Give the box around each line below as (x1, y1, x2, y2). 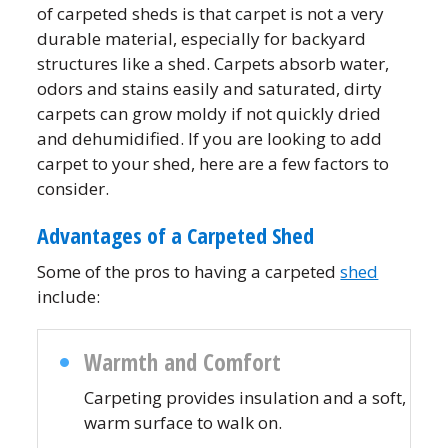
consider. (37, 177, 110, 200)
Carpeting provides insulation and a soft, (84, 386, 407, 409)
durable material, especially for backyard (37, 27, 367, 50)
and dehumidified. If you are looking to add (37, 127, 383, 150)
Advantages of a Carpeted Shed (37, 220, 315, 250)
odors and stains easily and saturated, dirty (37, 77, 383, 100)
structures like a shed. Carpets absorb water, (37, 52, 390, 75)
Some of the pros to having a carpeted (37, 260, 341, 283)
